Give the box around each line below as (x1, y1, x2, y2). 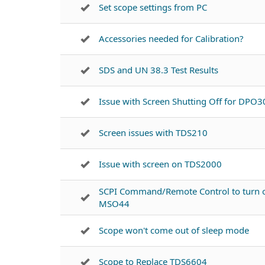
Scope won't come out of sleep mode (99, 224, 249, 236)
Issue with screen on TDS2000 (99, 158, 222, 170)
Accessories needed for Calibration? (99, 33, 244, 44)
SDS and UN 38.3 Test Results (99, 64, 218, 76)
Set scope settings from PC (99, 1, 207, 13)
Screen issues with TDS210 (99, 127, 208, 138)
